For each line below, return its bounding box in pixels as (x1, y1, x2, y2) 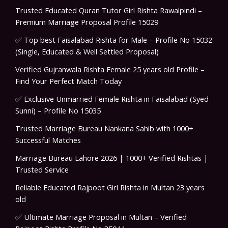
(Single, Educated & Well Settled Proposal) (15, 46, 159, 57)
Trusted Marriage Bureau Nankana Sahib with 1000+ (15, 123, 193, 134)
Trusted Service (15, 164, 69, 175)
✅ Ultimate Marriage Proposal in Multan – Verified (15, 212, 187, 222)
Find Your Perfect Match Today (15, 76, 122, 87)
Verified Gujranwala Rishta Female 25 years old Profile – (15, 64, 205, 75)
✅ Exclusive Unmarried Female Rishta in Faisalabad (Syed (15, 94, 209, 104)
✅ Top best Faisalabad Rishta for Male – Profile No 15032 (15, 35, 212, 45)
